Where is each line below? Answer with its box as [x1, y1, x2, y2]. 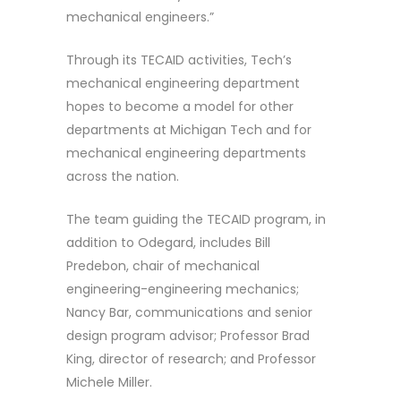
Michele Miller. [66, 372, 152, 391]
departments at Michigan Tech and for [66, 120, 311, 139]
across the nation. [66, 166, 179, 185]
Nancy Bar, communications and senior [66, 303, 312, 321]
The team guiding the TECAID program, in [66, 209, 326, 228]
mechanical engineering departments [66, 143, 306, 162]
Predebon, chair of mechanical [66, 256, 260, 275]
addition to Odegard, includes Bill [66, 233, 270, 252]
